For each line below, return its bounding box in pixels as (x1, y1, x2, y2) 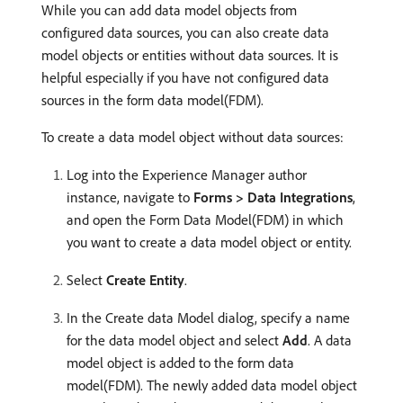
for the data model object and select (67, 330, 282, 349)
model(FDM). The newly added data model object (67, 375, 357, 394)
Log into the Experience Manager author (67, 165, 307, 184)
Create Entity (106, 270, 184, 289)
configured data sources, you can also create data (41, 22, 329, 41)
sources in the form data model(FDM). (41, 90, 264, 109)
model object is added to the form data (67, 353, 294, 372)
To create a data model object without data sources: (41, 127, 344, 146)
